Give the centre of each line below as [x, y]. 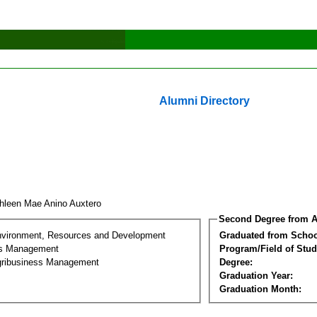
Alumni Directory [204, 101]
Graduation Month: [260, 289]
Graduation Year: [256, 275]
